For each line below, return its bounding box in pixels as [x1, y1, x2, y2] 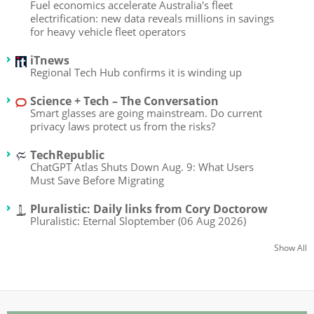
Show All [274, 241, 307, 254]
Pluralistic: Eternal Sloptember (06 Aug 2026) [30, 213, 246, 228]
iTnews [30, 52, 69, 68]
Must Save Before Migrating [30, 172, 164, 187]
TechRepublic [30, 146, 104, 163]
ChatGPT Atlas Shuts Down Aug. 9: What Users [30, 159, 254, 174]
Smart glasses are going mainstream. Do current [30, 105, 262, 120]
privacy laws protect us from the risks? [30, 118, 215, 133]
